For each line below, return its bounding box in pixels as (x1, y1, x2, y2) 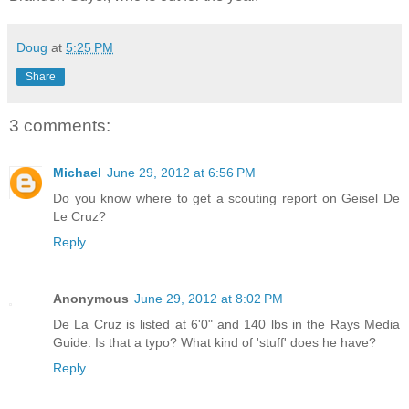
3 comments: (9, 115, 110, 135)
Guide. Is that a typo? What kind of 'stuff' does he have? (53, 335, 376, 351)
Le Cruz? (53, 209, 106, 225)
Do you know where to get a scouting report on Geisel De (53, 191, 400, 206)
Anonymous (53, 291, 129, 307)
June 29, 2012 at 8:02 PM (134, 291, 283, 307)
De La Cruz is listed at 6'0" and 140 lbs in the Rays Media (53, 317, 400, 332)
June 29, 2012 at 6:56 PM (107, 165, 256, 181)
